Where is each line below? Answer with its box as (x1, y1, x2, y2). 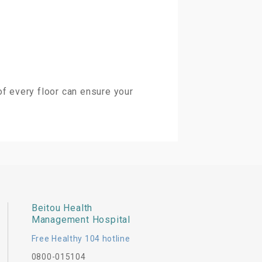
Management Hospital (31, 214, 130, 225)
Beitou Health (31, 202, 93, 213)
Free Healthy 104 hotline (31, 234, 130, 243)
